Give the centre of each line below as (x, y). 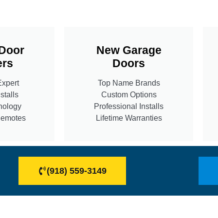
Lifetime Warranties (129, 118)
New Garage (129, 50)
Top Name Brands (129, 83)
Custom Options (129, 94)
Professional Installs (129, 106)
